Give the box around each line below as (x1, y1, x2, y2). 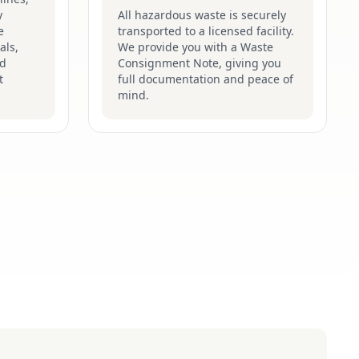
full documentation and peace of (118, 71, 293, 87)
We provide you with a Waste (118, 39, 273, 54)
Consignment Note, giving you (118, 55, 281, 71)
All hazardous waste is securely (118, 7, 286, 22)
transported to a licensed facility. (118, 23, 294, 38)
